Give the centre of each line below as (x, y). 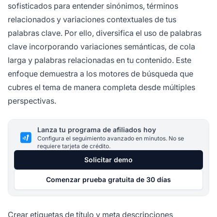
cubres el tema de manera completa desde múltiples (101, 87)
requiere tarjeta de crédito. (74, 146)
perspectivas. (32, 101)
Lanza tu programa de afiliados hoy (97, 129)
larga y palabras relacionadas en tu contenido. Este (100, 60)
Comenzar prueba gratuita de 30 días (108, 179)
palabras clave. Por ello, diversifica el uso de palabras (105, 33)
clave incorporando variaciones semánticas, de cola (101, 46)
